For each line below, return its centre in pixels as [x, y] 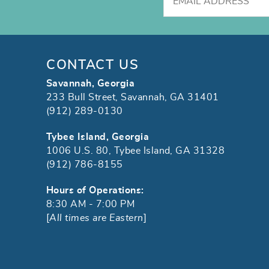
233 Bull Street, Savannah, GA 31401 [133, 98]
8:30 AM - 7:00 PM [91, 204]
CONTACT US [93, 65]
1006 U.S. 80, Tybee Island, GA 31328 [136, 151]
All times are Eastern [96, 218]
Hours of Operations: [95, 191]
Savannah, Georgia [91, 84]
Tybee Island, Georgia [98, 137]
